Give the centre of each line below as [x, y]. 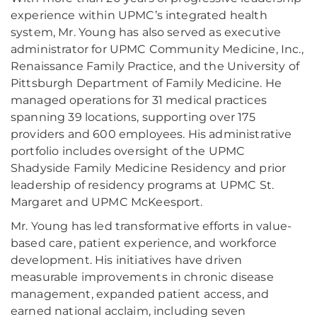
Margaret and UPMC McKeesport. [107, 202]
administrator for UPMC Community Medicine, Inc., [157, 49]
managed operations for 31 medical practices [139, 100]
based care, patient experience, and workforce [144, 243]
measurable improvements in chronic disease [142, 277]
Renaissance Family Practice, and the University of [155, 66]
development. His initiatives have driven [127, 260]
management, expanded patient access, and [140, 294]
